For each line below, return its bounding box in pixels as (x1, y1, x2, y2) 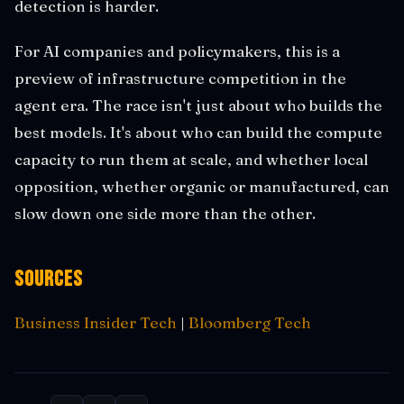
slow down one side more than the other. (14, 203, 316, 223)
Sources (14, 265, 83, 292)
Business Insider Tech (14, 312, 177, 332)
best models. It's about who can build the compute (14, 122, 382, 142)
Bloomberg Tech (188, 312, 311, 332)
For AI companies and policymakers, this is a (14, 41, 340, 60)
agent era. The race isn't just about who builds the (14, 95, 382, 115)
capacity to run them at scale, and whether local (14, 149, 368, 169)
